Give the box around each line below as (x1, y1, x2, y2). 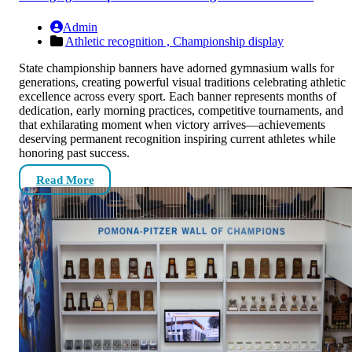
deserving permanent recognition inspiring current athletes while (19, 131, 335, 145)
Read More (35, 173, 94, 186)
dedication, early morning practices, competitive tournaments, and (19, 103, 343, 117)
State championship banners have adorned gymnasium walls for (19, 60, 334, 75)
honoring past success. (19, 145, 130, 159)
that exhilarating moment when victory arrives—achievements (19, 117, 325, 131)
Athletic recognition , (65, 34, 173, 48)
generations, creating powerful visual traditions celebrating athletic (19, 75, 346, 89)
